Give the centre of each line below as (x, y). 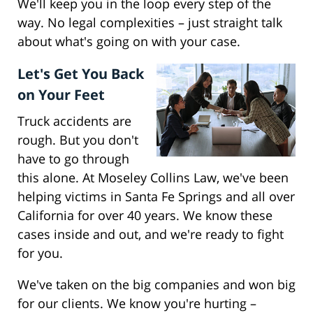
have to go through (73, 159)
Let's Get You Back (81, 74)
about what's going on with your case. (129, 42)
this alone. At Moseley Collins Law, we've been (153, 178)
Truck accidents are (74, 121)
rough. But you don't (78, 140)
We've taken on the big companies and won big (156, 285)
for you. (40, 253)
